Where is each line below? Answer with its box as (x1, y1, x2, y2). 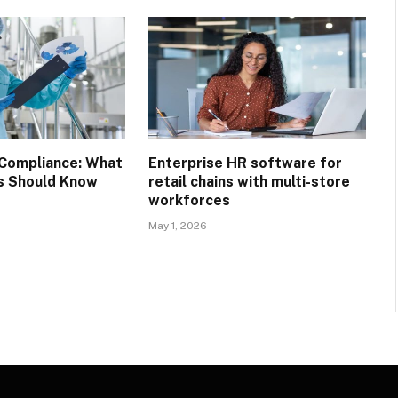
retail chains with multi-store (147, 173, 350, 191)
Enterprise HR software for (147, 155, 342, 172)
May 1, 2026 (147, 219, 207, 233)
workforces (147, 192, 230, 210)
